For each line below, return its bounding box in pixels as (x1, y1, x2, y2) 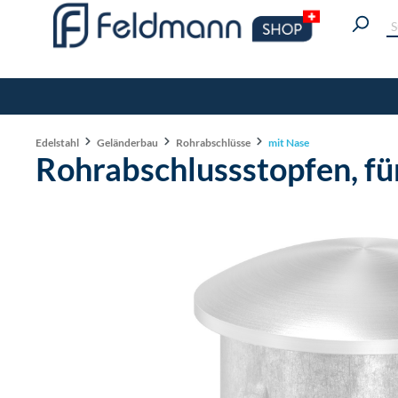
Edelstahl (36, 136, 79, 149)
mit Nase (268, 136, 309, 149)
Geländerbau (97, 136, 158, 149)
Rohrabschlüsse (176, 136, 251, 149)
